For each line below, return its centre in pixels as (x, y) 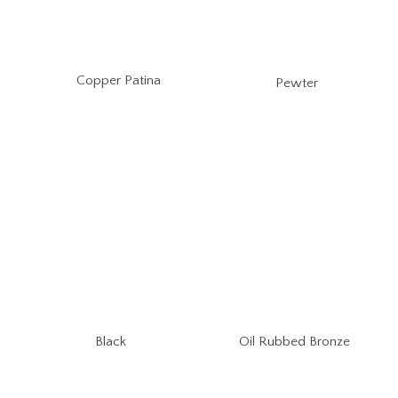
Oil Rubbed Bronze (295, 341)
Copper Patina (119, 81)
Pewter (297, 83)
